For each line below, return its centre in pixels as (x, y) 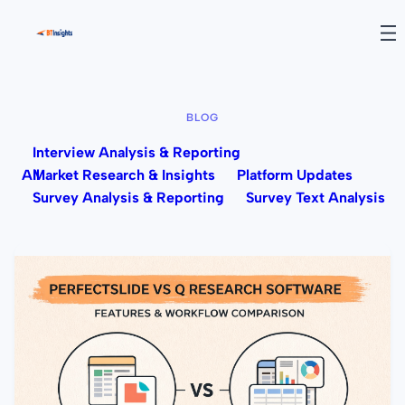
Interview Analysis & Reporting (137, 152)
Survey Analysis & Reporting (128, 197)
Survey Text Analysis (316, 197)
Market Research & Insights (124, 174)
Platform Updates (295, 174)
